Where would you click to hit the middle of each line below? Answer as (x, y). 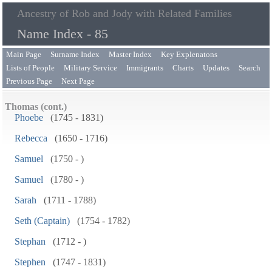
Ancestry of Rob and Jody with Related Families (124, 13)
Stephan (30, 241)
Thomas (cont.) (36, 107)
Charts (183, 68)
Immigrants (145, 68)
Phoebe (29, 117)
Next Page (78, 81)
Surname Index (75, 54)
